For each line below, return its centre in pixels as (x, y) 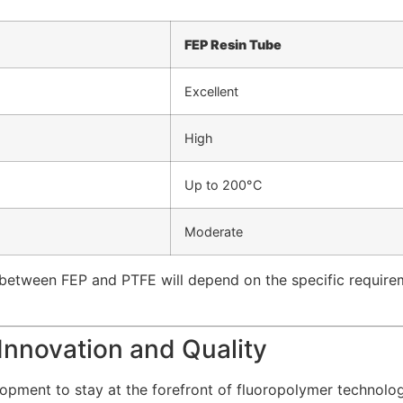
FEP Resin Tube (233, 45)
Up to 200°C (223, 185)
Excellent (211, 92)
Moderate (214, 232)
